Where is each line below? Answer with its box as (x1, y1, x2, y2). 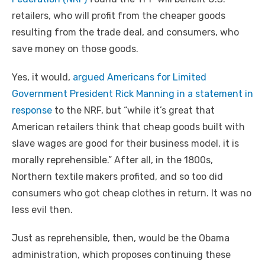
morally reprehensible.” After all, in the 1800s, (12, 154, 213, 166)
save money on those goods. (12, 43, 138, 55)
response (12, 105, 52, 117)
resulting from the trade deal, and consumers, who (12, 27, 239, 38)
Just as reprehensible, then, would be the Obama (12, 232, 230, 244)
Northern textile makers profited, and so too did (12, 171, 223, 183)
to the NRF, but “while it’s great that (52, 105, 215, 117)
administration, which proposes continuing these (12, 249, 231, 261)
